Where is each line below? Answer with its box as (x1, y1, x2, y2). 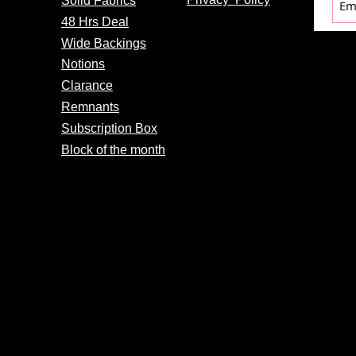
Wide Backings (61, 36, 146, 50)
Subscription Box (61, 121, 157, 135)
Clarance (61, 78, 113, 92)
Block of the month (61, 142, 165, 157)
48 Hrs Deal (61, 14, 129, 29)
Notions (61, 56, 105, 71)
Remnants (61, 99, 119, 114)
